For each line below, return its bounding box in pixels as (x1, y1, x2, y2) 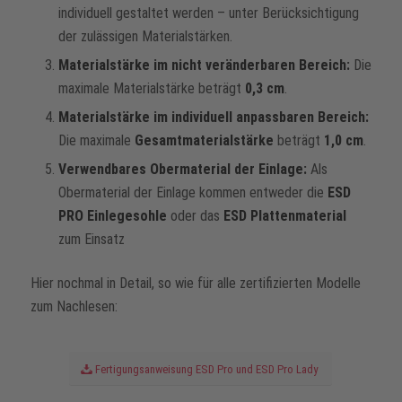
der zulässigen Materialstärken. (57, 28, 232, 46)
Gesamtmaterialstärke (134, 132, 274, 150)
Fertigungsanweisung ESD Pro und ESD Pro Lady (95, 362, 319, 376)
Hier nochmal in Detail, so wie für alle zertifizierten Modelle (30, 275, 361, 293)
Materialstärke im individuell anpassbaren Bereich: (57, 109, 369, 127)
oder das (166, 207, 223, 225)
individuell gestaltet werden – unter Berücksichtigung (57, 4, 359, 22)
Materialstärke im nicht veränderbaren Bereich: (57, 57, 354, 74)
